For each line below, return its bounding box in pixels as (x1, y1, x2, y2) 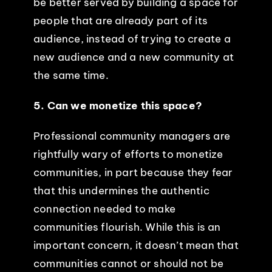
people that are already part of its (33, 13, 208, 27)
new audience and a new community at (33, 50, 234, 64)
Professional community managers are (33, 129, 230, 143)
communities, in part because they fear (33, 165, 233, 179)
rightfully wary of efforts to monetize (33, 147, 223, 161)
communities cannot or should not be (33, 256, 223, 270)
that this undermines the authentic (33, 183, 209, 197)
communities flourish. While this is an (33, 220, 221, 234)
